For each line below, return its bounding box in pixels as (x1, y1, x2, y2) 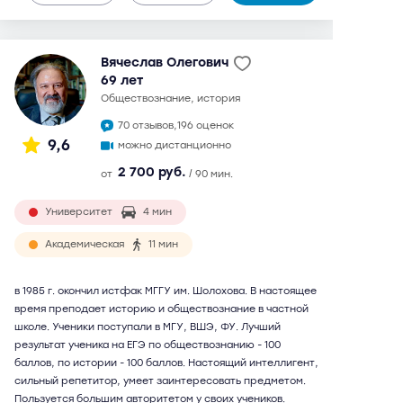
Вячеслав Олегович (101, 55, 228, 70)
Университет (45, 206, 112, 218)
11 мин (148, 238, 179, 250)
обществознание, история (109, 93, 240, 104)
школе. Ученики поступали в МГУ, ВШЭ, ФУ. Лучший (14, 321, 281, 333)
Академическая (45, 238, 124, 250)
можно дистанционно (118, 139, 231, 151)
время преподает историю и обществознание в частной (14, 303, 309, 315)
